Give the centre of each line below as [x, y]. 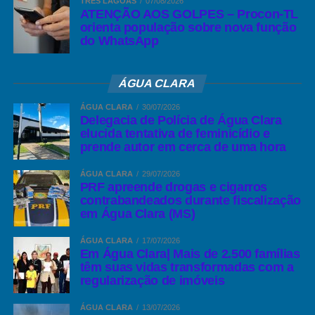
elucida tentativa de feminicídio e [175, 134]
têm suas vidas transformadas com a [187, 267]
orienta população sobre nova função [188, 27]
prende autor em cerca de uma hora [183, 147]
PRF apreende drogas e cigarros [174, 187]
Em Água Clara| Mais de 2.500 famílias [190, 254]
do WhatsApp [119, 41]
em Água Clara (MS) [137, 214]
